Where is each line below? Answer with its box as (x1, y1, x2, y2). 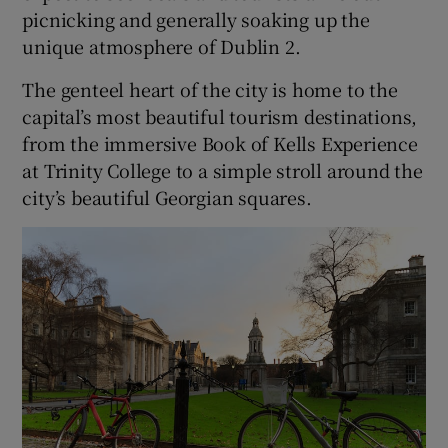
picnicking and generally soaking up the (22, 6, 370, 33)
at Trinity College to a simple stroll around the (22, 157, 423, 184)
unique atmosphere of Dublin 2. (22, 33, 301, 60)
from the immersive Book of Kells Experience (22, 130, 418, 157)
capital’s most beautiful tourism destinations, (22, 103, 418, 130)
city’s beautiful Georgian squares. (22, 184, 312, 211)
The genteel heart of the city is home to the (22, 76, 398, 103)
